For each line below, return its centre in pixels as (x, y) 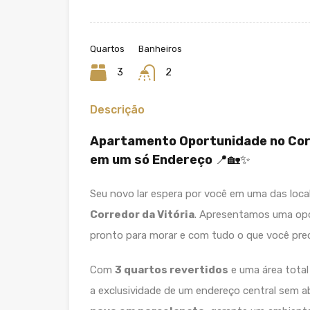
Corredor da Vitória (142, 214)
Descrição (117, 109)
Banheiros (160, 48)
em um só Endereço (151, 159)
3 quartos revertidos (172, 270)
